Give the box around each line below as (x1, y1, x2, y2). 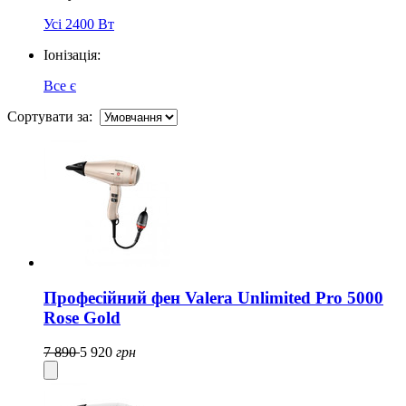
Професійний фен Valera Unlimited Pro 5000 (43, 287, 383, 307)
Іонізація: (43, 47, 101, 63)
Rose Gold (43, 307, 121, 327)
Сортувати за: (7, 109, 100, 125)
